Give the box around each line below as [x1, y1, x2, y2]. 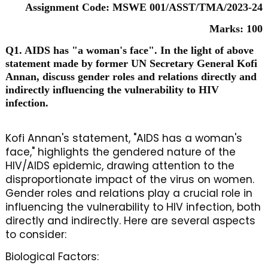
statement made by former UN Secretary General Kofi [5, 57, 257, 69]
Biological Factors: [5, 249, 99, 264]
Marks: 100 [209, 23, 263, 35]
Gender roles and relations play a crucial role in [5, 186, 252, 200]
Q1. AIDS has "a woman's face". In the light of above [5, 44, 254, 56]
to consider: [5, 227, 66, 242]
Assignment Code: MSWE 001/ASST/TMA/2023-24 [25, 1, 263, 13]
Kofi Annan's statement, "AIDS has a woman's [5, 131, 242, 145]
